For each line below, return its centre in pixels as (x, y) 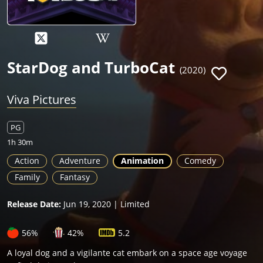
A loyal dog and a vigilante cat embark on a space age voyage (127, 253)
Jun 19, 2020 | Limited (105, 204)
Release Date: (34, 204)
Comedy (200, 161)
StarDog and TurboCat (91, 68)
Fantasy (75, 177)
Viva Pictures (42, 100)
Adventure (80, 161)
